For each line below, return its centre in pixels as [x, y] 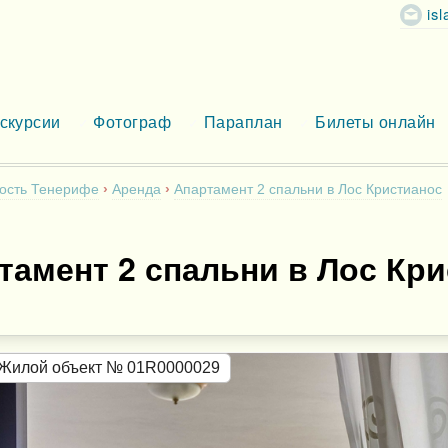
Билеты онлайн [375, 122]
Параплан [243, 122]
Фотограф [132, 122]
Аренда [136, 189]
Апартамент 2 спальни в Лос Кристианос [307, 189]
